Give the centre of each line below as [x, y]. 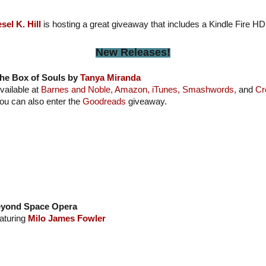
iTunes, [166, 89]
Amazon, [132, 89]
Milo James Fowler [66, 218]
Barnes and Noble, [77, 89]
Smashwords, [209, 89]
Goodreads [104, 101]
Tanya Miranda [110, 77]
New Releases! [133, 52]
